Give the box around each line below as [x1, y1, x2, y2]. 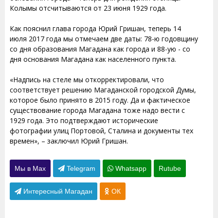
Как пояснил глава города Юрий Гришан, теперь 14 [10, 24, 181, 33]
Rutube [159, 164, 181, 172]
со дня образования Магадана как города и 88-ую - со [10, 44, 190, 54]
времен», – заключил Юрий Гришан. [10, 136, 128, 145]
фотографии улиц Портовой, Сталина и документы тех [10, 126, 193, 135]
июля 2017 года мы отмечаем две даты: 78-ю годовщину [10, 34, 198, 43]
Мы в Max [15, 164, 46, 172]
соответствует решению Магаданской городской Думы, [10, 85, 196, 94]
